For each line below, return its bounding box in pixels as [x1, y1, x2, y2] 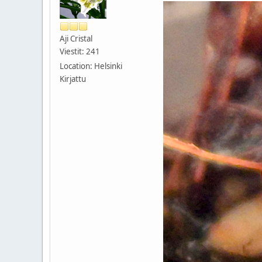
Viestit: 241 [60, 46, 100, 57]
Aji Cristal [60, 33, 92, 44]
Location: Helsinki [60, 60, 122, 71]
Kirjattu [60, 73, 86, 84]
